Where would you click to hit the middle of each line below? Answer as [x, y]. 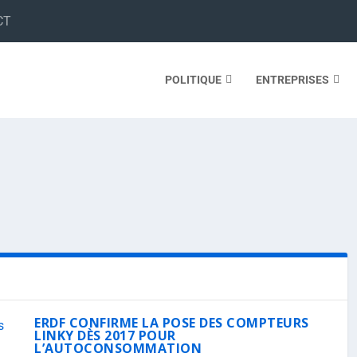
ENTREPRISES [292, 79]
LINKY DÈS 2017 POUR [105, 335]
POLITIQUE [193, 79]
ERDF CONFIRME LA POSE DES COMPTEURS [172, 323]
